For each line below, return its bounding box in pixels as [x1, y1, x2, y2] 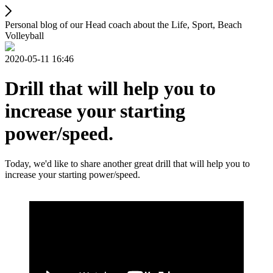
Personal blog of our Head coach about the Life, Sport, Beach [5, 19, 242, 30]
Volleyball [5, 30, 44, 41]
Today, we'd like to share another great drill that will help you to [5, 158, 250, 169]
